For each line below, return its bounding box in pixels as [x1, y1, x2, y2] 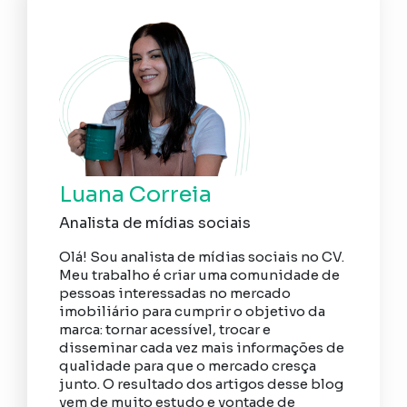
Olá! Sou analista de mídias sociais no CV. [59, 248, 345, 266]
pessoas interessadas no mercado [59, 284, 292, 303]
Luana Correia [59, 181, 213, 209]
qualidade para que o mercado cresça [59, 357, 317, 375]
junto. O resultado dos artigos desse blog [59, 375, 344, 393]
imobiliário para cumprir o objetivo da [59, 303, 326, 321]
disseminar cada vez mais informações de [59, 339, 345, 357]
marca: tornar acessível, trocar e [59, 321, 272, 339]
